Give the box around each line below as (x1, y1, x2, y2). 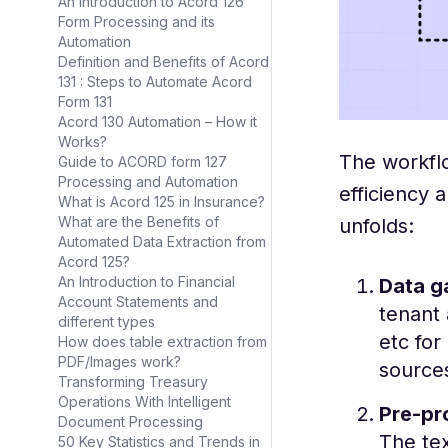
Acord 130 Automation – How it (58, 113, 257, 130)
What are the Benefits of (58, 213, 219, 230)
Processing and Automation (58, 173, 238, 190)
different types (58, 313, 155, 330)
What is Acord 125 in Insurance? (58, 193, 265, 210)
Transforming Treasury (58, 373, 208, 390)
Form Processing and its (58, 13, 215, 30)
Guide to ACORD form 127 (58, 153, 227, 170)
